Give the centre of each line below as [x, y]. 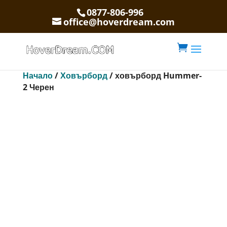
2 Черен [38, 87]
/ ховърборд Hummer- [154, 75]
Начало [37, 75]
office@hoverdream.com [119, 22]
